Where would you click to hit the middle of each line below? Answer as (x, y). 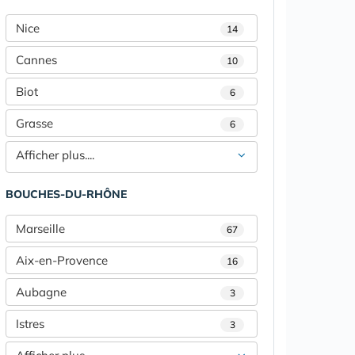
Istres (30, 324)
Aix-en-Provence (62, 260)
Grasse (34, 123)
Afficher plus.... (55, 155)
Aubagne (41, 292)
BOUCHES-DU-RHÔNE (66, 194)
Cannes (36, 60)
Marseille (40, 229)
